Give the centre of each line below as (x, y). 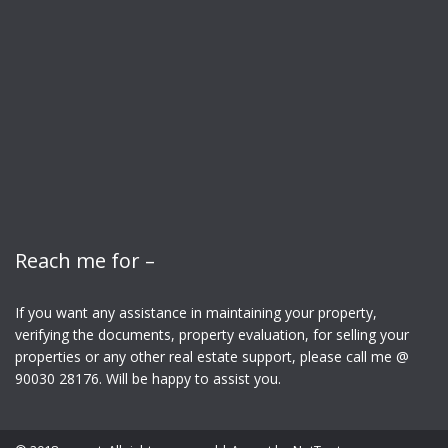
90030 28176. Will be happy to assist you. (148, 378)
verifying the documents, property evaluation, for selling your (212, 334)
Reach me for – (85, 260)
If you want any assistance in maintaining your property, (196, 312)
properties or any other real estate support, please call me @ (212, 356)
